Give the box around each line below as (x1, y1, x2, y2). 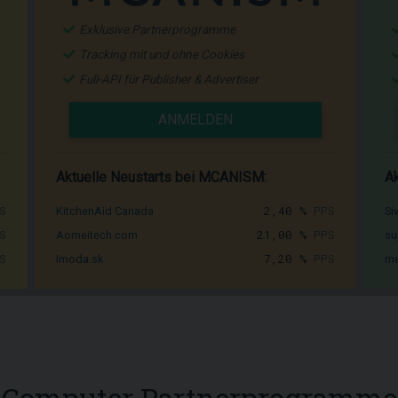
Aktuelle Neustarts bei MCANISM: (56, 168, 267, 186)
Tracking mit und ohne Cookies (79, 46, 244, 61)
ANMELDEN (158, 110, 233, 128)
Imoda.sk (56, 251, 103, 266)
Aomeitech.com (56, 227, 138, 242)
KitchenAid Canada (56, 203, 154, 218)
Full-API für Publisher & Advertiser (79, 71, 259, 86)
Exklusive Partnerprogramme (79, 21, 235, 36)
